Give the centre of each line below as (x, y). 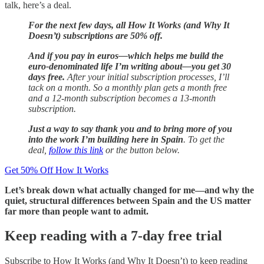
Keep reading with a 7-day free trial (113, 236)
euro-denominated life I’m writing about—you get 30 (130, 66)
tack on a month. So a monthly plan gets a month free (128, 87)
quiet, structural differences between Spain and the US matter (128, 200)
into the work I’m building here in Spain (106, 139)
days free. (48, 77)
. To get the (204, 139)
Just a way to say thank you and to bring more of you (130, 128)
